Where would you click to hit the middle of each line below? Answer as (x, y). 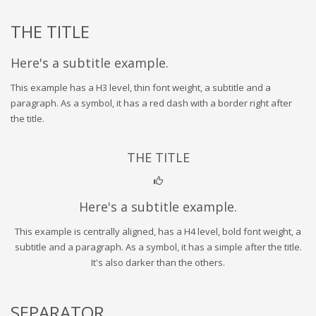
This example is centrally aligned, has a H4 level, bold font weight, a (158, 231)
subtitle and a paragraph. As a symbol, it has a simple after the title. (158, 247)
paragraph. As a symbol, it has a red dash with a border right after (151, 103)
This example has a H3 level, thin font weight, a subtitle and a (141, 87)
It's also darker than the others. (158, 262)
